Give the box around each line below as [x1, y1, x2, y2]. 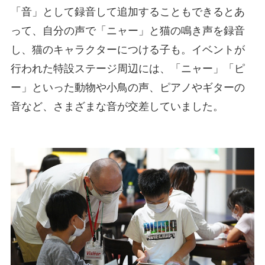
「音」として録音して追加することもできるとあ [10, 6, 245, 18]
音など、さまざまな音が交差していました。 [10, 101, 224, 113]
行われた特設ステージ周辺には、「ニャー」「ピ [10, 63, 245, 75]
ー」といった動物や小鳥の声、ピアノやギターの [10, 82, 245, 94]
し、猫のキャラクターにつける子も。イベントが [10, 44, 245, 56]
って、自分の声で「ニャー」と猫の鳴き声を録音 [10, 25, 245, 37]
